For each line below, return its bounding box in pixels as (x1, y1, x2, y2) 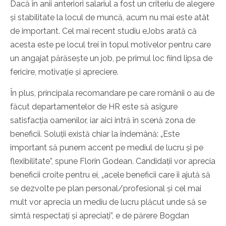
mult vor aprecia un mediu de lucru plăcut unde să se (10, 197, 206, 207)
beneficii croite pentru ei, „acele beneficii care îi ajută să (10, 170, 210, 180)
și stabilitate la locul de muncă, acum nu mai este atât (10, 13, 209, 23)
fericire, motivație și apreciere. (10, 67, 119, 77)
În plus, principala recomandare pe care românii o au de (10, 88, 214, 98)
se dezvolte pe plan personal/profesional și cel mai (10, 184, 201, 194)
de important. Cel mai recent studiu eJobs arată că (10, 26, 197, 36)
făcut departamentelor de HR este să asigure (10, 102, 178, 112)
